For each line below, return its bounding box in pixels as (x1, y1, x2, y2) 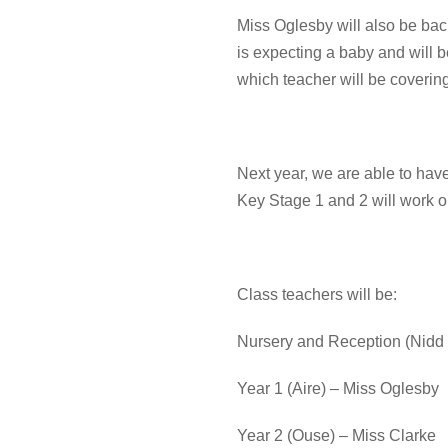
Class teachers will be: (237, 285, 397, 303)
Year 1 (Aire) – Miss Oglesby (237, 379, 439, 397)
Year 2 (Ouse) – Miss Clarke (237, 426, 436, 444)
